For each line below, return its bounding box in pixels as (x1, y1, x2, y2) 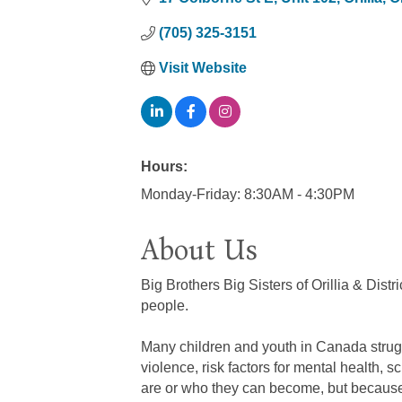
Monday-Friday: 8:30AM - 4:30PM (141, 187, 354, 203)
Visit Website (159, 60, 247, 76)
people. (141, 298, 188, 314)
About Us (141, 232, 258, 268)
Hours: (141, 159, 188, 175)
